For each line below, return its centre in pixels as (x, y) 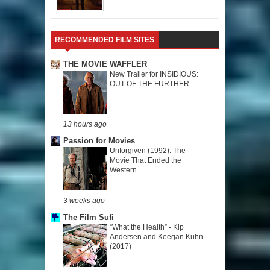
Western (123, 170)
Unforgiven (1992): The (148, 151)
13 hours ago (85, 124)
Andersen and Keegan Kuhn (156, 237)
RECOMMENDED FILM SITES (105, 40)
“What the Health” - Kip (147, 228)
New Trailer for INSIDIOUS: (154, 74)
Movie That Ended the (146, 161)
